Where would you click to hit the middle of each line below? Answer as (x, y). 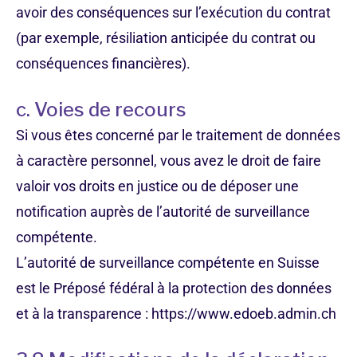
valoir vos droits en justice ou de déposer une (157, 186)
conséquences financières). (103, 63)
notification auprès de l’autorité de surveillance (163, 212)
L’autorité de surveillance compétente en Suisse (168, 263)
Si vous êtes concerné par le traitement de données (178, 135)
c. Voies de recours (101, 110)
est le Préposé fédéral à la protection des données (174, 288)
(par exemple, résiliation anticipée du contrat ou (166, 38)
